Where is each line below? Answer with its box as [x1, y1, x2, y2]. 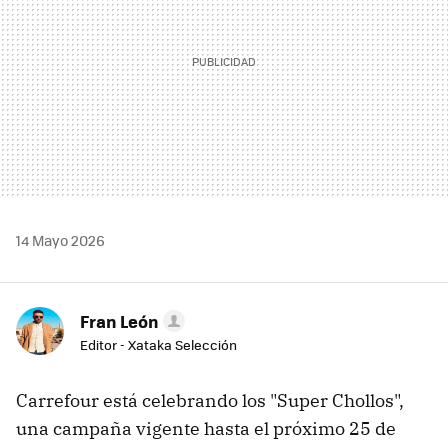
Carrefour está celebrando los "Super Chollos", [16, 389, 404, 413]
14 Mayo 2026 [16, 230, 105, 251]
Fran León [80, 309, 159, 334]
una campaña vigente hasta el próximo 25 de [16, 417, 396, 441]
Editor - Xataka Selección [80, 335, 237, 355]
